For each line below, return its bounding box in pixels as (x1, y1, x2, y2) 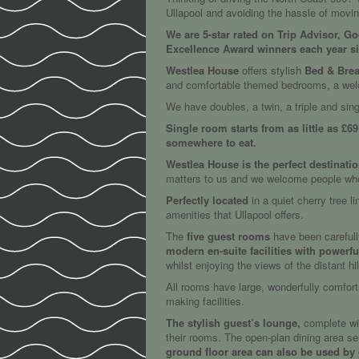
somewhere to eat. (166, 135, 256, 150)
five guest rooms (184, 228, 273, 244)
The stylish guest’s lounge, (166, 315, 301, 330)
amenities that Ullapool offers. (166, 207, 304, 222)
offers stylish (239, 63, 301, 78)
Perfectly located (166, 192, 248, 208)
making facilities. (166, 293, 244, 309)
